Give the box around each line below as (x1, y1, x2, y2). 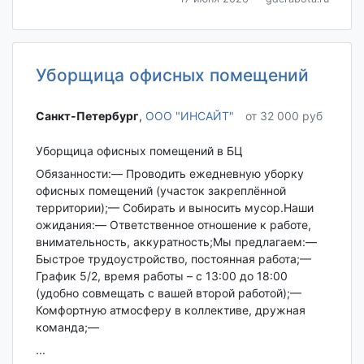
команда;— (35, 319, 99, 334)
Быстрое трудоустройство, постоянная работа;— (35, 251, 311, 266)
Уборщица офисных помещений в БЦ (35, 143, 243, 158)
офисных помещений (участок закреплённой (35, 183, 286, 197)
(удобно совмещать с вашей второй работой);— (35, 285, 301, 300)
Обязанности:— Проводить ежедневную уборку (35, 166, 304, 180)
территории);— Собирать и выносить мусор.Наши (35, 200, 314, 214)
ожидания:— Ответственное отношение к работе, (35, 217, 311, 232)
